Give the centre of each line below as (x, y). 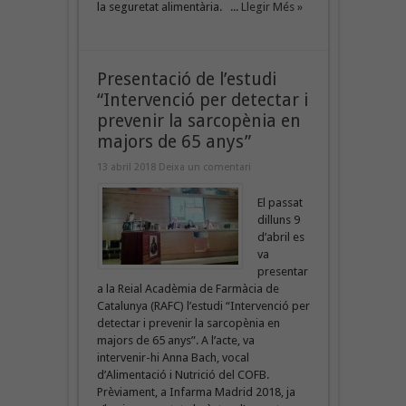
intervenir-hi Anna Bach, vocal (173, 357)
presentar (282, 271)
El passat (280, 202)
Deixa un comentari (204, 167)
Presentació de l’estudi (186, 79)
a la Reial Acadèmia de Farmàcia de (188, 288)
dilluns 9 (278, 219)
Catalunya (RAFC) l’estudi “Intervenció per (203, 305)
